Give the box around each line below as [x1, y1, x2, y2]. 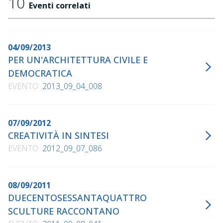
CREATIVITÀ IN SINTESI [8, 129, 109, 142]
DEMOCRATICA [8, 67, 72, 80]
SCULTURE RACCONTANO [8, 205, 119, 218]
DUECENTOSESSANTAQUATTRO [8, 192, 147, 204]
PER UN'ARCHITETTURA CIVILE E [8, 54, 148, 66]
